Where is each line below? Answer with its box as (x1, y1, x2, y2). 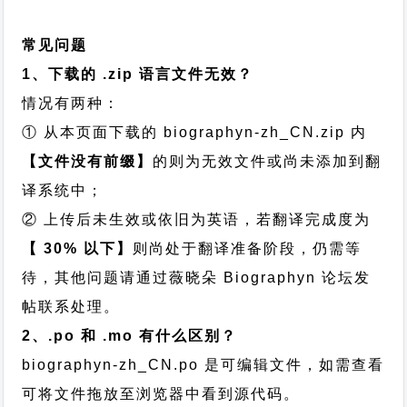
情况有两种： (22, 95, 121, 111)
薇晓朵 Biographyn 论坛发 (169, 270, 372, 285)
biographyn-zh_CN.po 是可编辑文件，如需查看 (22, 357, 385, 372)
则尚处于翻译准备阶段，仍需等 (133, 241, 362, 256)
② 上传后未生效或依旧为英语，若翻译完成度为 (22, 212, 372, 227)
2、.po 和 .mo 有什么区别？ (22, 328, 238, 343)
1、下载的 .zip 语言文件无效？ (22, 66, 254, 82)
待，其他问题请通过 (22, 270, 170, 285)
